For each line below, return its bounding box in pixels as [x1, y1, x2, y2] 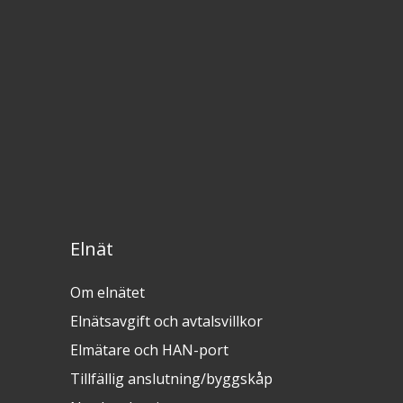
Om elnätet [70, 282, 146, 303]
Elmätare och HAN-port [70, 340, 229, 361]
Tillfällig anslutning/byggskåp [70, 369, 273, 390]
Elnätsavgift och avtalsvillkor [70, 311, 264, 332]
